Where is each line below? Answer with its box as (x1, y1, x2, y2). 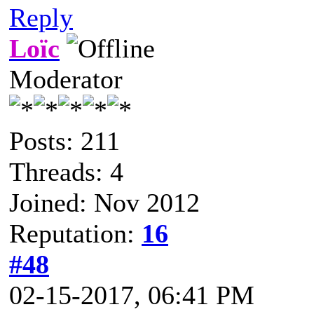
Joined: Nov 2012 (9, 187, 200, 217)
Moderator (9, 64, 123, 94)
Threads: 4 (9, 156, 123, 186)
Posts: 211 (9, 125, 120, 156)
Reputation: (9, 218, 142, 248)
